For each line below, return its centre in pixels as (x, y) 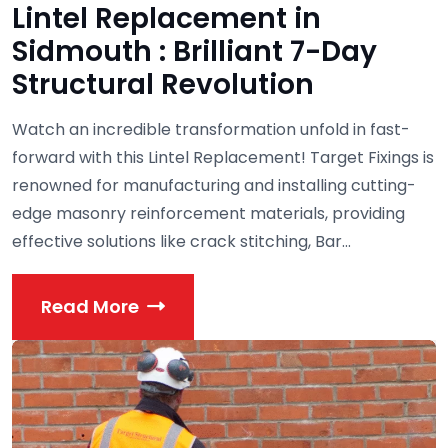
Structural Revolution (163, 84)
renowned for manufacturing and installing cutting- (214, 185)
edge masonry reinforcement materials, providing (208, 213)
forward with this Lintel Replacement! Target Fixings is (223, 157)
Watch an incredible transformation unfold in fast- (211, 129)
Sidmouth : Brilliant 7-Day (194, 51)
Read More (90, 307)
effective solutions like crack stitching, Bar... (181, 241)
